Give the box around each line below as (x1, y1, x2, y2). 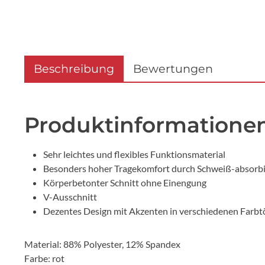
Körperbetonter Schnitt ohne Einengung (43, 176, 206, 188)
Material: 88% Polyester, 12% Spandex (24, 238, 180, 250)
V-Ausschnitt (43, 190, 97, 202)
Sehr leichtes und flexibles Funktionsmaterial (43, 148, 225, 160)
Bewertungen (133, 61, 213, 76)
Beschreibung (34, 61, 114, 76)
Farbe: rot (24, 252, 64, 264)
